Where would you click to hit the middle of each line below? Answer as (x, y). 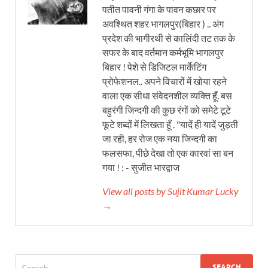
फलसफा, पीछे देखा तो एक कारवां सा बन (168, 153)
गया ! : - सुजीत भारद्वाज (141, 167)
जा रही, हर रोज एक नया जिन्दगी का (160, 138)
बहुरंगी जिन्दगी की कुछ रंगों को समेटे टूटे (167, 109)
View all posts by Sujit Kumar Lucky (170, 191)
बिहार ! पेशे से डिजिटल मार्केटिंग (154, 66)
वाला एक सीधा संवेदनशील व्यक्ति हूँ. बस (167, 95)
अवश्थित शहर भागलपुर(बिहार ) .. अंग (163, 23)
